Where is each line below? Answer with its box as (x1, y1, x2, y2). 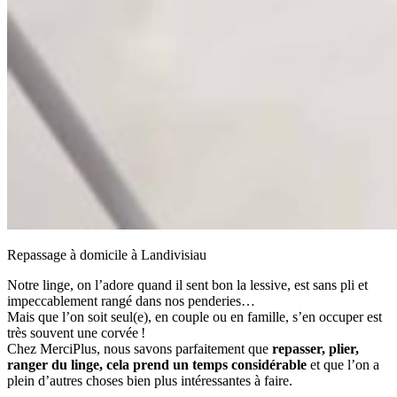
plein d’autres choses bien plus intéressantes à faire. (7, 372, 292, 388)
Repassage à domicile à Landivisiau (7, 246, 206, 262)
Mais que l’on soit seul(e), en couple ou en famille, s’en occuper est (7, 308, 382, 324)
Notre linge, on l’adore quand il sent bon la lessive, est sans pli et (7, 276, 368, 292)
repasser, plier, (272, 340, 359, 356)
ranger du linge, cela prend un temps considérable (7, 356, 307, 372)
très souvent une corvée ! (7, 324, 145, 340)
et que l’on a (307, 356, 379, 372)
